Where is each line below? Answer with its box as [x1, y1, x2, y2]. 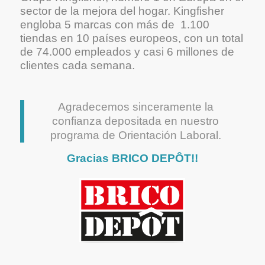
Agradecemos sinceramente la [57, 101, 214, 114]
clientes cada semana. [20, 59, 135, 72]
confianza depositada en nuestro [52, 115, 219, 128]
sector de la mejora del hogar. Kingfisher [20, 5, 224, 18]
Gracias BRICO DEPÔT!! [66, 152, 198, 165]
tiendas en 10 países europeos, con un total [20, 32, 243, 45]
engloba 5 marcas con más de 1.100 [20, 18, 209, 31]
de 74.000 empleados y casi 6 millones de [20, 46, 234, 59]
